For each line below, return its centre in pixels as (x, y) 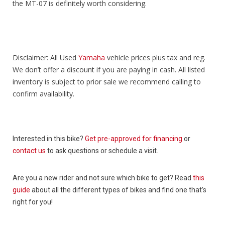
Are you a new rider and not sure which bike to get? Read (103, 178)
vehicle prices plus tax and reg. (156, 57)
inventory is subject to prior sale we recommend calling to (107, 81)
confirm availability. (43, 93)
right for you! (33, 202)
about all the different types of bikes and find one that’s (118, 190)
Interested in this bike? (49, 138)
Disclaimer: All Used (45, 57)
